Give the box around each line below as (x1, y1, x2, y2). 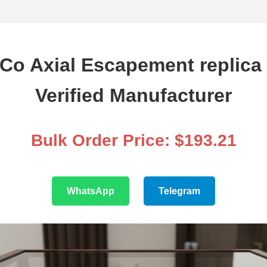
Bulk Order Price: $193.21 (30, 131, 237, 150)
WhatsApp (67, 186, 114, 197)
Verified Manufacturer (35, 85, 232, 107)
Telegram (159, 186, 200, 197)
